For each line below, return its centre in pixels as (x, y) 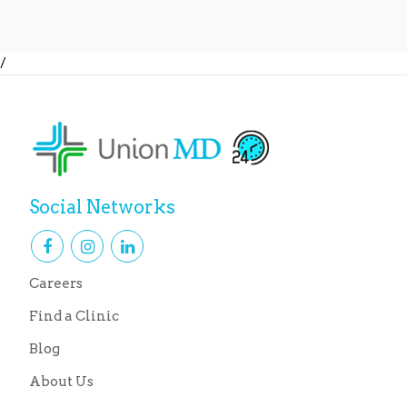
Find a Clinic (74, 316)
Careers (56, 283)
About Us (61, 381)
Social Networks (102, 207)
